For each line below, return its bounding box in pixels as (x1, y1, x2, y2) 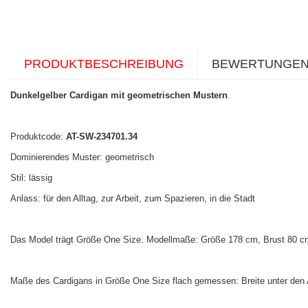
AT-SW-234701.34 (66, 131, 137, 142)
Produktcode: (10, 131, 66, 142)
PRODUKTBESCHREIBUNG (24, 57, 184, 71)
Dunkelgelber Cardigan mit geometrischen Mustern (10, 90, 228, 101)
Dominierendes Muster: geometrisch (10, 152, 154, 163)
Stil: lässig (10, 173, 52, 184)
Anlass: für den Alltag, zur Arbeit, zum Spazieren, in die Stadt (10, 193, 255, 204)
